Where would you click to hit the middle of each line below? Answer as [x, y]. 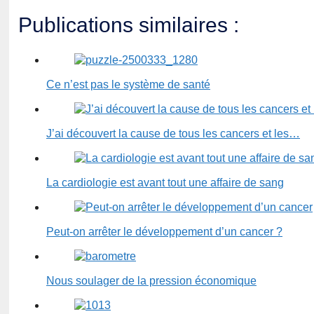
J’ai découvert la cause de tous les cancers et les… [173, 134]
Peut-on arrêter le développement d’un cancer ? [164, 232]
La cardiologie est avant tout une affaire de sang [165, 183]
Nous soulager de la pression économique [151, 281]
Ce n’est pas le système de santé [128, 85]
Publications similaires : [129, 25]
